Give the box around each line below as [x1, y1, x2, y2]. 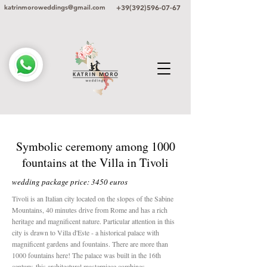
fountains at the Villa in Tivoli [22, 154, 169, 170]
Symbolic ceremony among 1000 [15, 138, 175, 154]
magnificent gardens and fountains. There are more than [12, 239, 168, 249]
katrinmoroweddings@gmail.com [4, 3, 105, 11]
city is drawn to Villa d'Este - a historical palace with [12, 228, 159, 237]
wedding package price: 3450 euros [12, 176, 128, 187]
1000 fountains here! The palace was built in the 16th [12, 250, 161, 260]
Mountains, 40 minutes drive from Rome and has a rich [12, 205, 167, 215]
